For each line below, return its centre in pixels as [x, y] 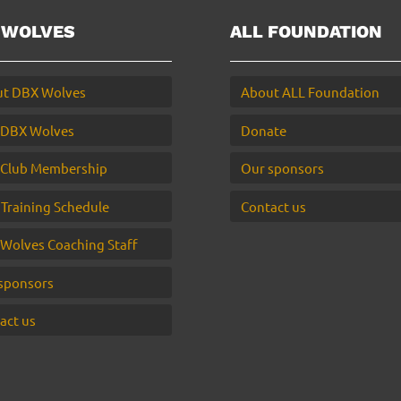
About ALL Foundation [310, 92]
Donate [263, 130]
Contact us [273, 206]
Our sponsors [282, 168]
